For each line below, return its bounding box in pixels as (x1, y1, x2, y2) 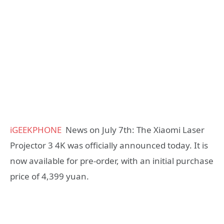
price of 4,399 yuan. (10, 170, 89, 182)
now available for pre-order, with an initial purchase (10, 154, 213, 166)
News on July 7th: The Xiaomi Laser (61, 123, 204, 135)
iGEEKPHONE (10, 123, 61, 135)
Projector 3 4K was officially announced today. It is (10, 139, 208, 151)
